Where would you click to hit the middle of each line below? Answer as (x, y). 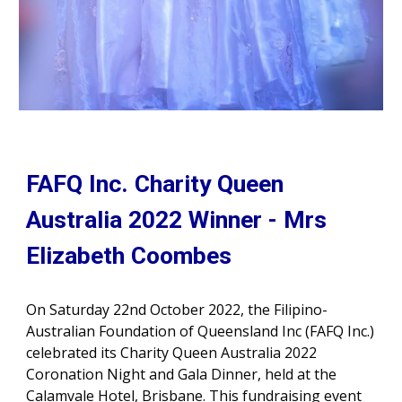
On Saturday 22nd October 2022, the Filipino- (177, 309)
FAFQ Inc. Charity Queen (155, 184)
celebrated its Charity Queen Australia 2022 (172, 352)
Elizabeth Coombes (129, 255)
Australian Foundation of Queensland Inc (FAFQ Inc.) (201, 331)
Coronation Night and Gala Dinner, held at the (182, 374)
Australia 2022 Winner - (155, 219)
